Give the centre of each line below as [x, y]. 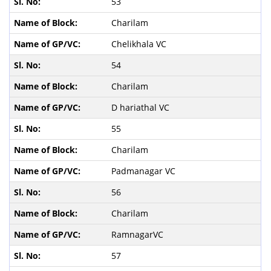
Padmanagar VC [144, 171]
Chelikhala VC [140, 44]
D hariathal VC [141, 107]
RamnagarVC [138, 234]
